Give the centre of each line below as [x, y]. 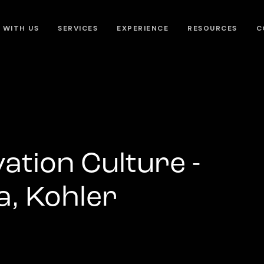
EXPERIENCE [143, 28]
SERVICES [78, 28]
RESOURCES [212, 28]
